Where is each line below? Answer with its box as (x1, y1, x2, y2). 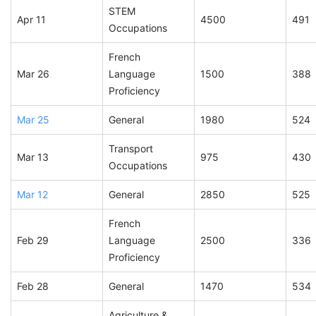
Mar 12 (17, 188, 48, 201)
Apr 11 (17, 13, 46, 26)
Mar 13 (17, 151, 49, 164)
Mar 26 (17, 68, 49, 80)
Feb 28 (17, 280, 49, 293)
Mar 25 (17, 114, 49, 126)
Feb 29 (17, 234, 49, 247)
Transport (109, 142, 153, 155)
